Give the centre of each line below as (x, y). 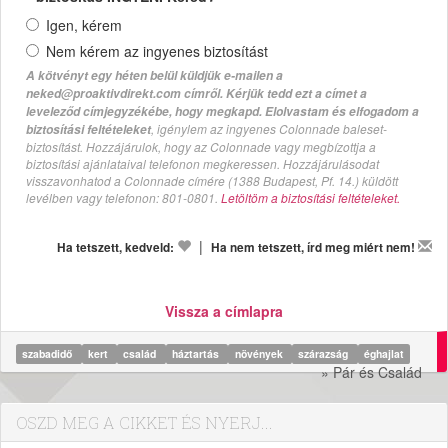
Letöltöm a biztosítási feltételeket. (310, 197)
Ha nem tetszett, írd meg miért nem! (313, 247)
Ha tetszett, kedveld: (115, 247)
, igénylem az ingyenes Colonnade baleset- (269, 128)
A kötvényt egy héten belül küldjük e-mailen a (154, 75)
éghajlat (383, 353)
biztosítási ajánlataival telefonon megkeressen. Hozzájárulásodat (202, 163)
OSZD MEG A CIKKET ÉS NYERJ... (144, 422)
